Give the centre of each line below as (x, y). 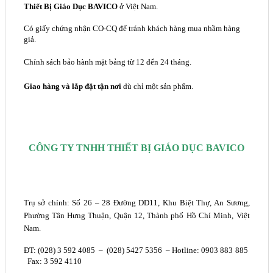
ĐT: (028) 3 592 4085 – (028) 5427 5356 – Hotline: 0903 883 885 (136, 250)
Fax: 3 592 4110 (54, 261)
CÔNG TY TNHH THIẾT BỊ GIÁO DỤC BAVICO (136, 147)
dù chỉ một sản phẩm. (157, 86)
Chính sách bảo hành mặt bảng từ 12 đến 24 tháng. (107, 62)
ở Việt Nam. (137, 7)
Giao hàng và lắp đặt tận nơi (72, 86)
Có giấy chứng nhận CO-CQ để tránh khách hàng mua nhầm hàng (132, 29)
